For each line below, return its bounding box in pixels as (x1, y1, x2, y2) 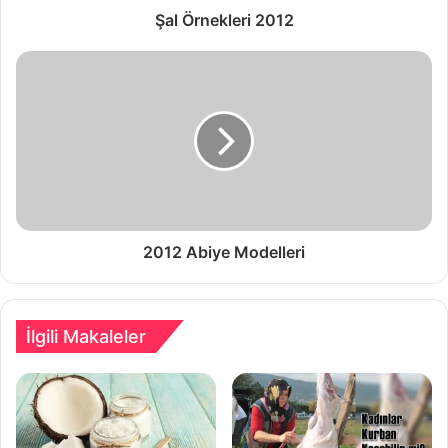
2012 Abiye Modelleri (143, 242, 305, 262)
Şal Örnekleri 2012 (154, 10, 294, 30)
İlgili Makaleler (26, 326, 146, 347)
